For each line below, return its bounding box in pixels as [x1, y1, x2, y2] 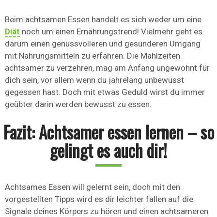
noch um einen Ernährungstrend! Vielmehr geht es [20, 27, 202, 37]
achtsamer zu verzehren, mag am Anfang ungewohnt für [5, 63, 210, 73]
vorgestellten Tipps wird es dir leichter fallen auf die [5, 194, 193, 204]
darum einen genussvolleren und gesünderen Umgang [5, 39, 201, 49]
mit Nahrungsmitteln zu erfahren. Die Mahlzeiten [5, 51, 180, 61]
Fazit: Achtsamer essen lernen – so [3, 119, 214, 145]
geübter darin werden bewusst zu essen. [5, 99, 152, 109]
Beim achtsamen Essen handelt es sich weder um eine [5, 15, 201, 25]
